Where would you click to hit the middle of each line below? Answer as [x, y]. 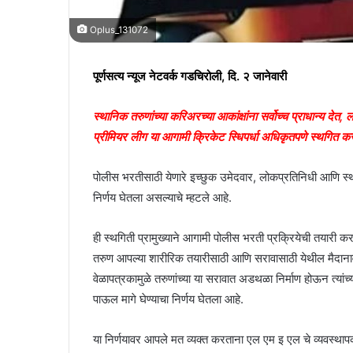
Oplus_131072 [118, 30]
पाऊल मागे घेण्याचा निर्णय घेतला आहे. [168, 299]
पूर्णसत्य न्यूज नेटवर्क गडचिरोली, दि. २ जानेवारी [191, 76]
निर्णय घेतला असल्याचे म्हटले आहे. [162, 197]
